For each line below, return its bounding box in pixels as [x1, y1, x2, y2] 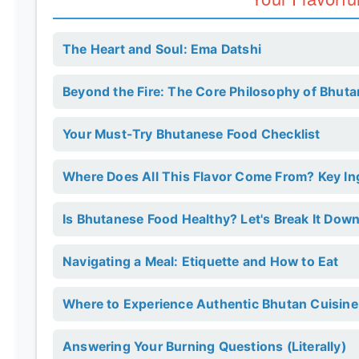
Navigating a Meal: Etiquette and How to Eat [63, 254, 339, 269]
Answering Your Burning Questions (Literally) [63, 339, 346, 354]
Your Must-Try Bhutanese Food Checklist [63, 127, 321, 142]
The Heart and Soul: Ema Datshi [63, 42, 261, 57]
